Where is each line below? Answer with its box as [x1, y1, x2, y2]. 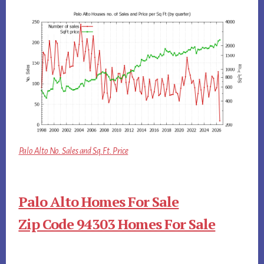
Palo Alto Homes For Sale [18, 192, 179, 212]
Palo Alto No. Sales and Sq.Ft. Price [18, 146, 128, 156]
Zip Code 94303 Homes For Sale [18, 214, 216, 234]
